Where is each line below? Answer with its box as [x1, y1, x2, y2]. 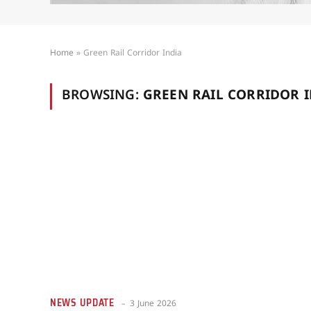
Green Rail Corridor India [83, 49, 182, 59]
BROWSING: [62, 88, 143, 104]
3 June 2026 [129, 299, 176, 310]
